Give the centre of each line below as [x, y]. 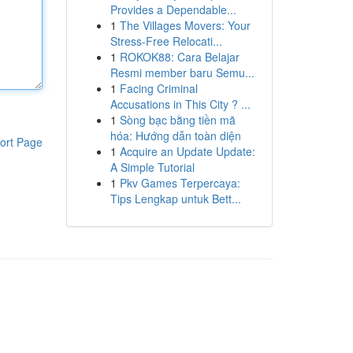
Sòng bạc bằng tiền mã [177, 120]
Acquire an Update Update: [187, 151]
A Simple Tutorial [152, 167]
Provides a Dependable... [173, 9]
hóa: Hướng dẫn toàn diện [175, 136]
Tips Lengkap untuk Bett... [175, 199]
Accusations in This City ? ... [180, 104]
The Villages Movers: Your [185, 25]
